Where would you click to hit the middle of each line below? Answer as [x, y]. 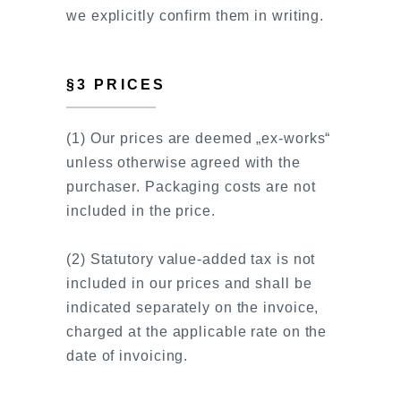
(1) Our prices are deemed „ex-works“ [199, 138]
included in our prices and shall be [189, 283]
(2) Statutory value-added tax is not [191, 259]
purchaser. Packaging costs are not [191, 187]
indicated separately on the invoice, [193, 307]
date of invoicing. [128, 356]
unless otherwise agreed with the [183, 162]
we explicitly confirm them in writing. [196, 16]
